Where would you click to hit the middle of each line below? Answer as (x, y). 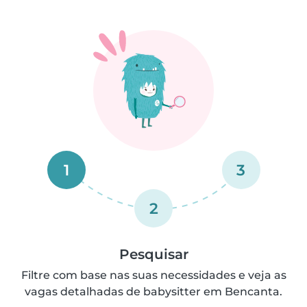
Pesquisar (153, 254)
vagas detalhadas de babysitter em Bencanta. (153, 292)
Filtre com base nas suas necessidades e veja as (153, 275)
